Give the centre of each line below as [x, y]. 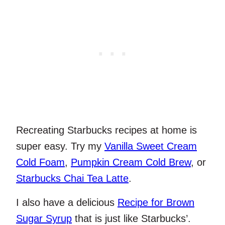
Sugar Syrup [44, 218]
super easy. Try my [60, 146]
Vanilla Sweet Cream [151, 146]
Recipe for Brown [156, 202]
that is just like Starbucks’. [131, 218]
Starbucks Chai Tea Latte [72, 178]
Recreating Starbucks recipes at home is [106, 130]
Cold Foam [40, 162]
